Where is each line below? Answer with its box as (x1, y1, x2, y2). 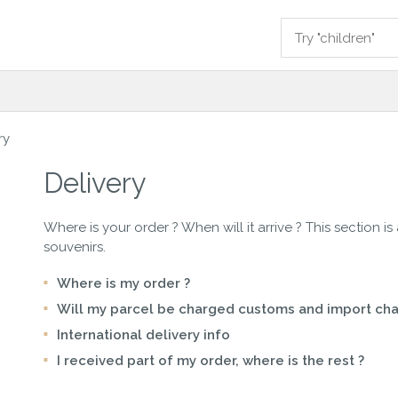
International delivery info (57, 327, 231, 343)
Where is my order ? (57, 275, 191, 291)
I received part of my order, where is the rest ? (57, 353, 365, 369)
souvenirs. (44, 239, 107, 255)
